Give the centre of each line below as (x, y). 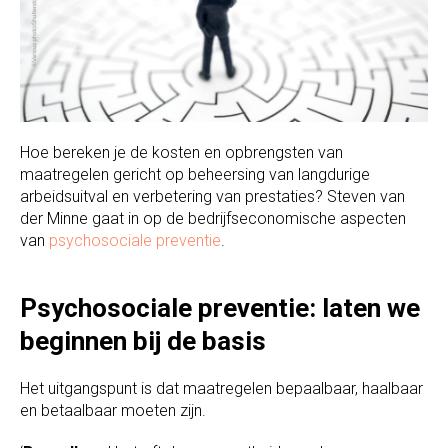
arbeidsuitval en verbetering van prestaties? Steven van (212, 197)
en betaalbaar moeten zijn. (113, 411)
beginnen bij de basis (143, 341)
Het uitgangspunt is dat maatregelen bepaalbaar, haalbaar (221, 389)
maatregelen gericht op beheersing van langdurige (195, 175)
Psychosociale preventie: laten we (220, 308)
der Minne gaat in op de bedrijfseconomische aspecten (213, 219)
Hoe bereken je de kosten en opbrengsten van (181, 153)
